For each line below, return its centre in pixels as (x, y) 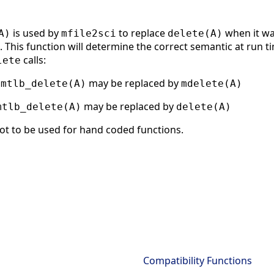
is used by (36, 33)
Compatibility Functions (198, 261)
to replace (142, 33)
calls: (33, 60)
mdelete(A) (212, 83)
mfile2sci (89, 33)
